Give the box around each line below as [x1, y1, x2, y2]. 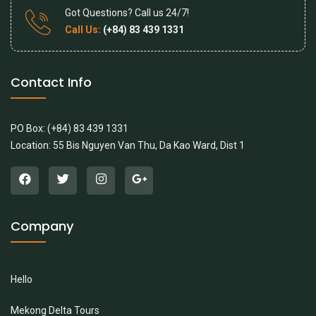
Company [11, 217, 73, 236]
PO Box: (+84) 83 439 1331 [11, 123, 128, 135]
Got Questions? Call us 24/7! [65, 7, 189, 19]
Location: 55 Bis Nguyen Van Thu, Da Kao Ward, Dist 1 [11, 140, 245, 152]
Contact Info [11, 73, 92, 92]
